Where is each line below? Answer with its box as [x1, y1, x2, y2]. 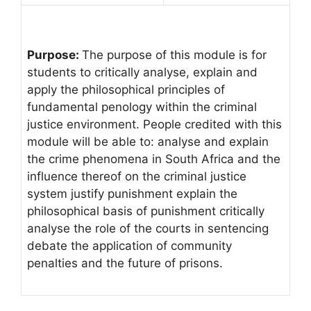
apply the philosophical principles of [27, 82, 225, 96]
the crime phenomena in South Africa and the [27, 151, 280, 166]
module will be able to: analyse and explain [27, 134, 269, 149]
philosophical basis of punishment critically [27, 203, 264, 218]
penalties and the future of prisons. [27, 255, 223, 270]
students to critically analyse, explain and [27, 65, 258, 79]
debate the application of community [27, 238, 232, 253]
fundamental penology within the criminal [27, 99, 257, 114]
